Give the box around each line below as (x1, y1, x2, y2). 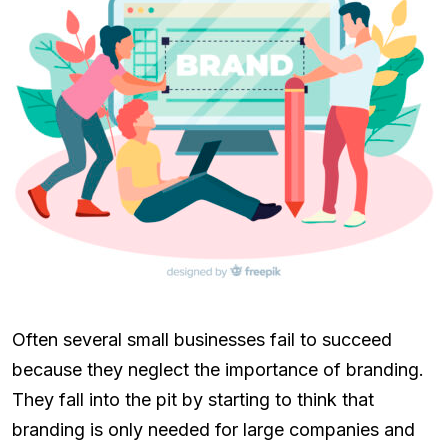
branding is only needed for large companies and (12, 418, 415, 440)
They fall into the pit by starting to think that (12, 388, 374, 410)
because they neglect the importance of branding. (12, 358, 424, 380)
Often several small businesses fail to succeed (12, 328, 392, 350)
